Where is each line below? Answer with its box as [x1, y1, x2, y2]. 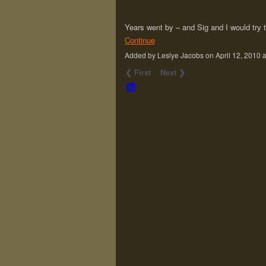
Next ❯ [160, 66, 186, 78]
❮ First [125, 66, 151, 78]
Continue [124, 34, 155, 46]
